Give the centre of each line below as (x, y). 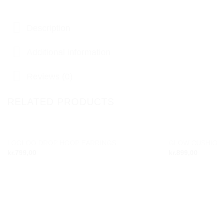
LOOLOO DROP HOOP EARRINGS (62, 143)
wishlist (142, 153)
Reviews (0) (50, 76)
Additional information (69, 52)
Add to (142, 147)
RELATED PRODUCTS (61, 102)
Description (49, 28)
